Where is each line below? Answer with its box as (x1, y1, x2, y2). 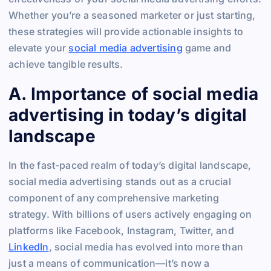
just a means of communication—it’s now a (8, 257, 210, 270)
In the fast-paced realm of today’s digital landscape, (8, 159, 252, 172)
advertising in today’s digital (8, 104, 247, 125)
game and (182, 41, 232, 54)
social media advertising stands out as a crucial (8, 175, 231, 188)
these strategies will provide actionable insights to (8, 25, 244, 38)
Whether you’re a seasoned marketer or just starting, (8, 8, 256, 21)
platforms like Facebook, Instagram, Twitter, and (8, 224, 234, 237)
